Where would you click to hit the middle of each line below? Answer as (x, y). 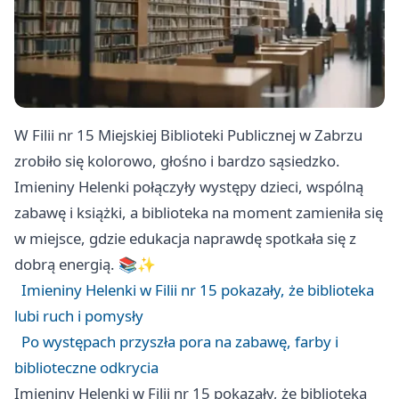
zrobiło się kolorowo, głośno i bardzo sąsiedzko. (177, 161)
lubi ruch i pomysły (79, 316)
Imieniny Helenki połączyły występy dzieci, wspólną (189, 187)
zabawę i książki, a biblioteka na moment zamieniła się (199, 213)
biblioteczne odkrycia (86, 368)
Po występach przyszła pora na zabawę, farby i (180, 342)
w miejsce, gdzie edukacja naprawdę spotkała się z (185, 239)
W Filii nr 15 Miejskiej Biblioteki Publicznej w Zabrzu (188, 135)
